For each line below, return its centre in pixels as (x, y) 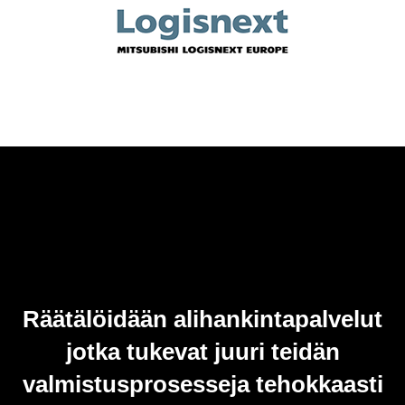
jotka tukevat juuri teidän (202, 351)
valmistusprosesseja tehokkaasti (202, 384)
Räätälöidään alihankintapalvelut (202, 319)
